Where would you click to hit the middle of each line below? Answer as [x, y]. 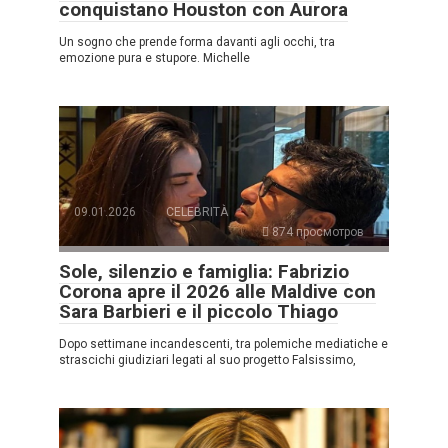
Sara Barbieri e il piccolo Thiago [198, 311]
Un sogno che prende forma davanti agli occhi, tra [197, 41]
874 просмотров [316, 231]
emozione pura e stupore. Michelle [154, 57]
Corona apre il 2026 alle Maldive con [217, 291]
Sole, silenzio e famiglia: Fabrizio [204, 271]
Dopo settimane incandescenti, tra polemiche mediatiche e [223, 343]
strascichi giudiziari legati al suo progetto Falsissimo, [207, 359]
